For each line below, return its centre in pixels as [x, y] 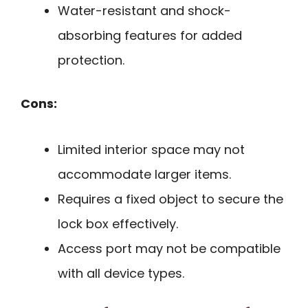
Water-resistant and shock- [144, 11]
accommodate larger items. [144, 174]
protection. [91, 60]
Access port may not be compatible [169, 248]
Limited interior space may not [151, 149]
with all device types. [121, 273]
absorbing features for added [150, 36]
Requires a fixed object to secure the [170, 199]
